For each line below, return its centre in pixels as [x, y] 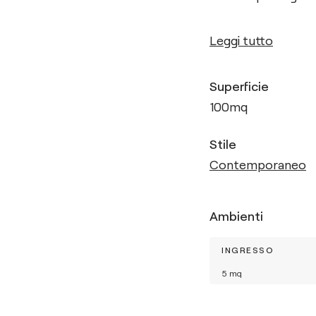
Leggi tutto [241, 40]
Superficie [239, 86]
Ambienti [236, 216]
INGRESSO [248, 250]
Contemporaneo [258, 164]
